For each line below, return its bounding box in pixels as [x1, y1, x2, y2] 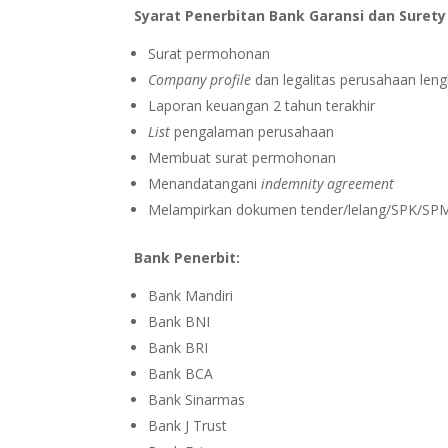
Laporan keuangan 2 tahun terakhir [148, 96, 376, 116]
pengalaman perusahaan [170, 122, 335, 142]
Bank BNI [148, 312, 211, 332]
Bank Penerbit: [134, 248, 241, 268]
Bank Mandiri [148, 286, 234, 306]
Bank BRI [148, 338, 209, 358]
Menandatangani [148, 174, 262, 194]
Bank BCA [148, 364, 214, 384]
